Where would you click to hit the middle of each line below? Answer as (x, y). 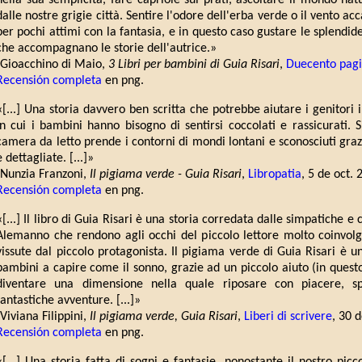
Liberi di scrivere (288, 317)
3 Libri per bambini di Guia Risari (194, 65)
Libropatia (275, 175)
